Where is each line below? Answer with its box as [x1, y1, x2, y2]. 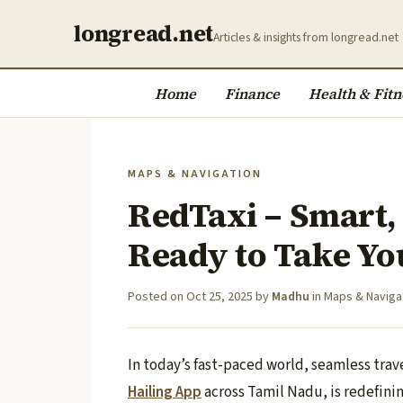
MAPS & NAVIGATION [128, 166, 262, 182]
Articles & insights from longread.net [213, 29, 399, 47]
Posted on [128, 288, 186, 306]
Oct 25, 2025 [186, 288, 253, 306]
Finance [225, 84, 280, 103]
